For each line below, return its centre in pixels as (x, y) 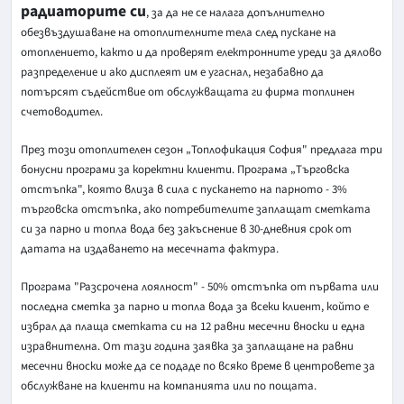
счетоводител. (62, 111)
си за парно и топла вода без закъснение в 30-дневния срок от (186, 229)
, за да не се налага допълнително (235, 12)
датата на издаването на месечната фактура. (150, 248)
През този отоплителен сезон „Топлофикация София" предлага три (202, 149)
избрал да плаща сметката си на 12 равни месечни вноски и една (193, 326)
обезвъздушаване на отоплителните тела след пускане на (179, 32)
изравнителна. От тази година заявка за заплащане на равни (187, 346)
